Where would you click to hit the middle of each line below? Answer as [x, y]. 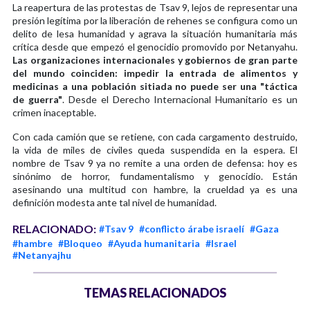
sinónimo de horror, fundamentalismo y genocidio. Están [155, 176]
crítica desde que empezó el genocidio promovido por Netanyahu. [155, 46]
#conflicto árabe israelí [192, 228]
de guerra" [37, 99]
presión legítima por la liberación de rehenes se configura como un [155, 20]
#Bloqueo [80, 243]
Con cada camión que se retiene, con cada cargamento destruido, [155, 136]
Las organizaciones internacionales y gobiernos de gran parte [155, 60]
